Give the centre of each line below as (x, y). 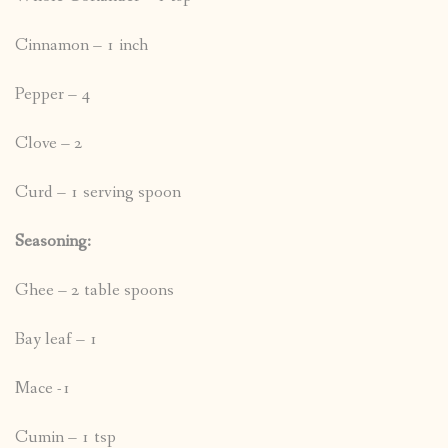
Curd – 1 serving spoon (98, 193)
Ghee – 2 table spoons (94, 291)
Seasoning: (53, 242)
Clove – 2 (49, 144)
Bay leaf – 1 (56, 340)
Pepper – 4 (52, 95)
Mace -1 (43, 389)
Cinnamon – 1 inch (81, 46)
